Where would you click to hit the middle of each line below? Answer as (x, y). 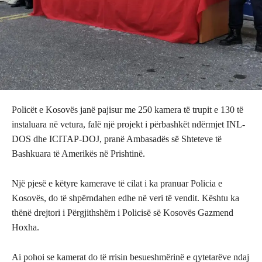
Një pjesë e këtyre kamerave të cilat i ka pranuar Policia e (117, 184)
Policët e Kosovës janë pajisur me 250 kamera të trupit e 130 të (127, 110)
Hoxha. (25, 227)
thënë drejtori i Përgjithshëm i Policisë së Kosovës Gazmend (123, 213)
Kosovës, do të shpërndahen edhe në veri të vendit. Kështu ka (125, 198)
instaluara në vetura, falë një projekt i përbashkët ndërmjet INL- (128, 125)
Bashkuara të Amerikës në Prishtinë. (78, 154)
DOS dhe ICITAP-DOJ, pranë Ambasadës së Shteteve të (117, 139)
